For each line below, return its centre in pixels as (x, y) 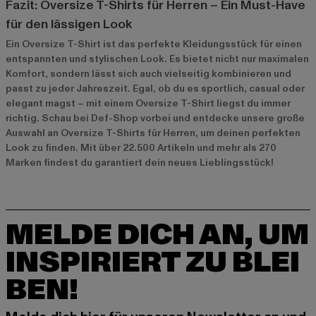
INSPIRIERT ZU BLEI (153, 263)
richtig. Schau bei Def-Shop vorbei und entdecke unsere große (155, 118)
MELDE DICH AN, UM (157, 235)
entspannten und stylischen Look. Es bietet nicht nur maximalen (157, 59)
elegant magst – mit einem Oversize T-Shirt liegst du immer (148, 103)
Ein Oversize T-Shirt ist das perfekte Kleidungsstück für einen (154, 44)
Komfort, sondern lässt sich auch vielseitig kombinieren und (148, 73)
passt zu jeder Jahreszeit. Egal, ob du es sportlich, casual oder (155, 88)
